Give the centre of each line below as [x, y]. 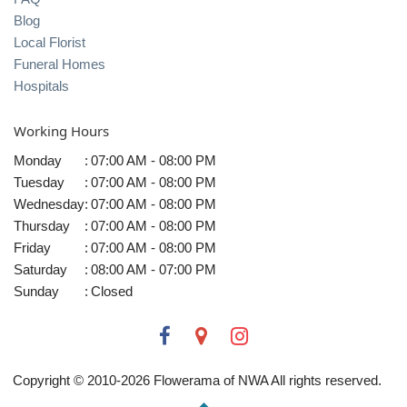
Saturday [40, 269]
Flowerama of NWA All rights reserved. [266, 381]
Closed [112, 291]
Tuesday [39, 182]
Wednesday [49, 203]
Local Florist [50, 43]
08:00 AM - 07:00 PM [154, 269]
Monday [38, 160]
